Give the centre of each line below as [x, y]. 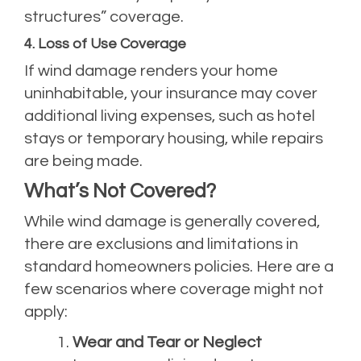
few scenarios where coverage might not [174, 289]
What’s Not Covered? [120, 191]
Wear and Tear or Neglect [167, 342]
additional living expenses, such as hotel [170, 116]
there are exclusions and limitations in [161, 244]
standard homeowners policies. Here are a [179, 266]
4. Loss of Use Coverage [105, 44]
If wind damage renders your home [151, 71]
